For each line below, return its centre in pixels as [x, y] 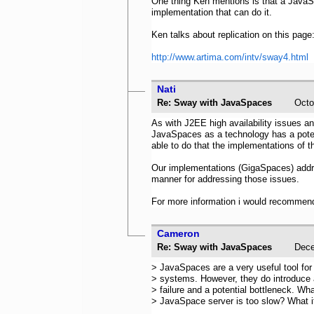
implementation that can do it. [212, 12]
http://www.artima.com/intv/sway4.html [230, 57]
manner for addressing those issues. [225, 179]
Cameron [178, 234]
